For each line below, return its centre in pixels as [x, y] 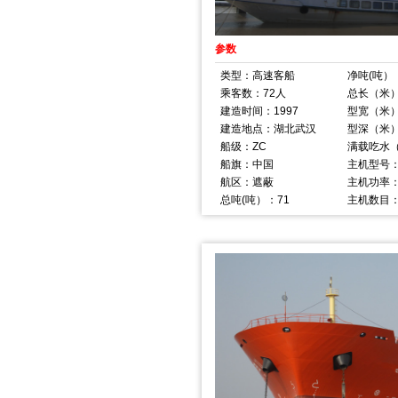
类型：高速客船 [258, 75]
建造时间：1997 [259, 111]
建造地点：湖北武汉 [268, 128]
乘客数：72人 [253, 93]
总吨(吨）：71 [255, 199]
